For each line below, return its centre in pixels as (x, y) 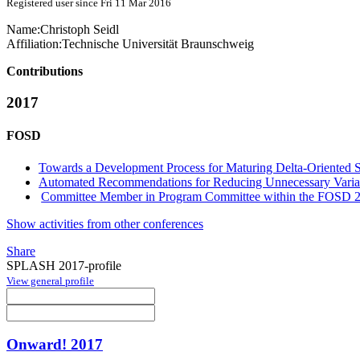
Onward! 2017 (55, 345)
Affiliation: (34, 44)
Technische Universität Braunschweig (158, 44)
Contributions (45, 72)
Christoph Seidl (80, 30)
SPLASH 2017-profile (64, 265)
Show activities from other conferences (105, 223)
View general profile (50, 280)
